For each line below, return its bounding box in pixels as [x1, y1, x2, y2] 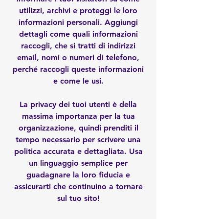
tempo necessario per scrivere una [16, 135, 141, 144]
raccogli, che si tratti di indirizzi [21, 41, 135, 50]
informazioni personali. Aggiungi [19, 18, 138, 27]
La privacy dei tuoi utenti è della [20, 100, 137, 109]
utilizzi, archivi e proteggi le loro [19, 6, 137, 15]
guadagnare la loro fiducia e [26, 170, 130, 179]
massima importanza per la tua [22, 111, 135, 121]
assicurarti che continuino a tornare [14, 182, 143, 191]
